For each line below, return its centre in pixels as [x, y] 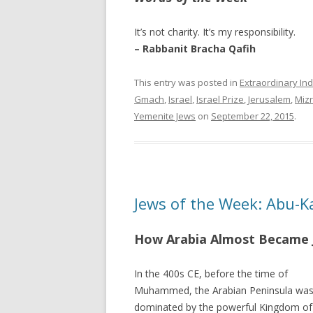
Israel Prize [220, 99]
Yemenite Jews [165, 116]
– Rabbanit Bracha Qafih [195, 49]
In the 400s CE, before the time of [211, 274]
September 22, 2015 [253, 116]
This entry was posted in [187, 82]
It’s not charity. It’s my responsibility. [215, 32]
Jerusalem [269, 99]
